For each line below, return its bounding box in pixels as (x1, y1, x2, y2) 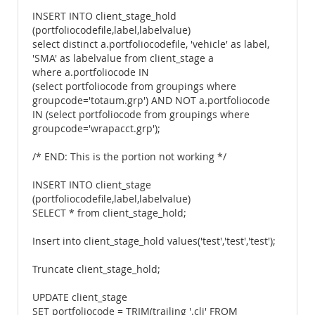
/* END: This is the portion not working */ (32, 150, 226, 163)
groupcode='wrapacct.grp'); (32, 122, 160, 135)
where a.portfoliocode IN (32, 66, 149, 79)
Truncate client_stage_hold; (32, 263, 160, 276)
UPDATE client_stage (32, 291, 127, 304)
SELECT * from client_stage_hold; (32, 207, 186, 219)
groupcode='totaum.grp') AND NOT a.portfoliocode (32, 94, 270, 107)
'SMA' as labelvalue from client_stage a (32, 52, 214, 65)
